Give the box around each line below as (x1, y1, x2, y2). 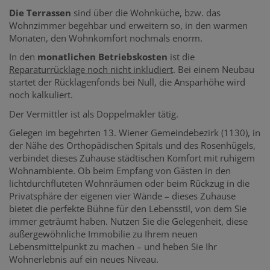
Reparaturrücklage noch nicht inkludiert (9, 63, 173, 76)
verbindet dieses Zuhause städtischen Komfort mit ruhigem (9, 152, 255, 165)
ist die (168, 51, 195, 63)
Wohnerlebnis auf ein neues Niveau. (9, 253, 159, 266)
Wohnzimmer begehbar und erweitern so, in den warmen (9, 19, 248, 31)
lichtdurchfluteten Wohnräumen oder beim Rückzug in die (9, 177, 250, 190)
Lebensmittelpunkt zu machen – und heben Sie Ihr (9, 240, 217, 253)
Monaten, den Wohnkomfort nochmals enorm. (9, 31, 205, 44)
